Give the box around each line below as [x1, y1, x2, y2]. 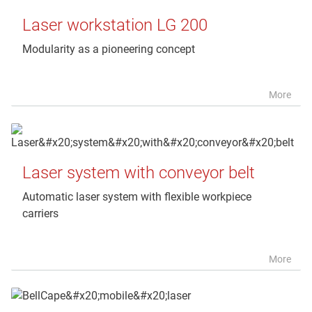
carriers [22, 206, 58, 220]
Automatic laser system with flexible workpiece [22, 189, 251, 203]
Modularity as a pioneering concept [22, 42, 195, 56]
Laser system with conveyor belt [22, 162, 255, 182]
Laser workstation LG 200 [22, 15, 208, 35]
